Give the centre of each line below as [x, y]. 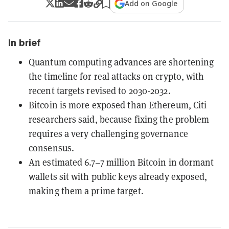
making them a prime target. [86, 191]
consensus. [51, 148]
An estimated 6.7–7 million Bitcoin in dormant [121, 162]
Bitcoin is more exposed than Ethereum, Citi [118, 105]
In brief [25, 42]
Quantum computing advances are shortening [121, 62]
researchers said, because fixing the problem [119, 119]
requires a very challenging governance [108, 133]
